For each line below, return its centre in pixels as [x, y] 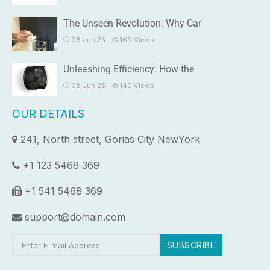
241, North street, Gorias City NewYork [109, 140]
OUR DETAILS [48, 114]
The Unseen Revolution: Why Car [132, 24]
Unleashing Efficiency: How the [129, 69]
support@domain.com [74, 217]
